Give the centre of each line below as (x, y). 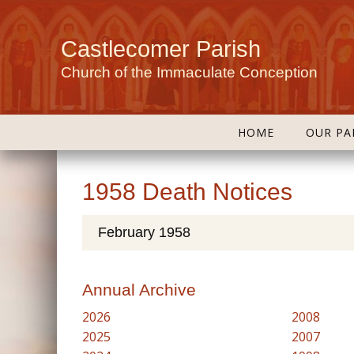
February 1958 (144, 232)
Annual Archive (139, 290)
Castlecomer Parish (161, 49)
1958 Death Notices (187, 192)
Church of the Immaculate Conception (189, 72)
